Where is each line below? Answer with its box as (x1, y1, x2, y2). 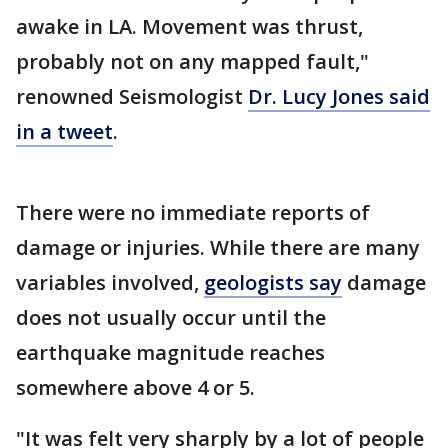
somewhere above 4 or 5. (16, 373, 255, 401)
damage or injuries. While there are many (16, 233, 420, 261)
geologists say (204, 268, 342, 296)
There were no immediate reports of (16, 198, 370, 226)
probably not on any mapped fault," (16, 47, 369, 75)
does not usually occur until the (16, 303, 326, 331)
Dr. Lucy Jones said (248, 82, 430, 110)
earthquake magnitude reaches (16, 338, 325, 366)
